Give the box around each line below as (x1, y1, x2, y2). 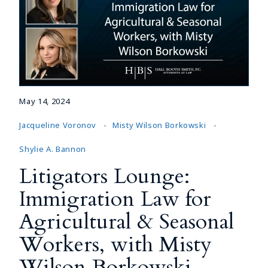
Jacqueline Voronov (19, 119, 97, 130)
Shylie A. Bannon (19, 143, 86, 154)
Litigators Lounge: (19, 161, 190, 191)
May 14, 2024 (19, 95, 70, 106)
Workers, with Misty (19, 229, 212, 259)
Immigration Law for (19, 184, 212, 214)
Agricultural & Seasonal (19, 206, 234, 236)
